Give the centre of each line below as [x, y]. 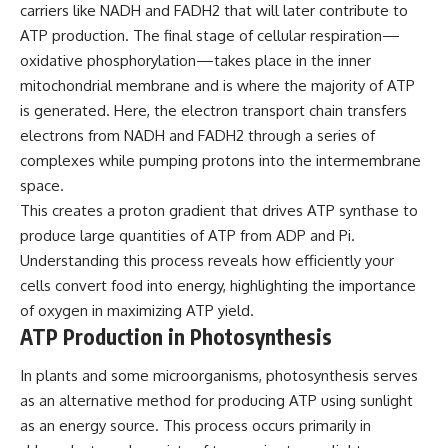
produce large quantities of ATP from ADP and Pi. [187, 235]
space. [42, 185]
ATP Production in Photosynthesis [176, 336]
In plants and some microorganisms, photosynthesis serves [219, 376]
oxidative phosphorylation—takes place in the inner [195, 60]
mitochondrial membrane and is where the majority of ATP [217, 85]
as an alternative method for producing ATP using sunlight [216, 401]
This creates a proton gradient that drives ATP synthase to [219, 210]
